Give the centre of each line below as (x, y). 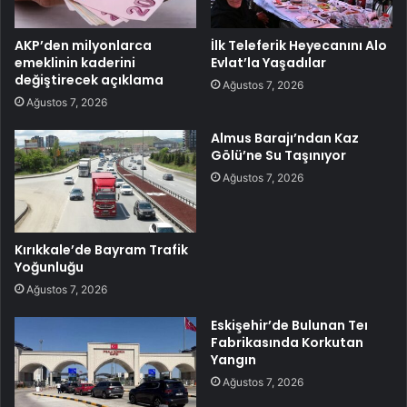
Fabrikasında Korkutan (287, 343)
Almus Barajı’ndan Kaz (285, 139)
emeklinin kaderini (75, 63)
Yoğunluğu (49, 268)
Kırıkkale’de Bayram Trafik (101, 250)
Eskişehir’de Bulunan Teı (289, 326)
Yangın (233, 360)
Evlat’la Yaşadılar (268, 63)
